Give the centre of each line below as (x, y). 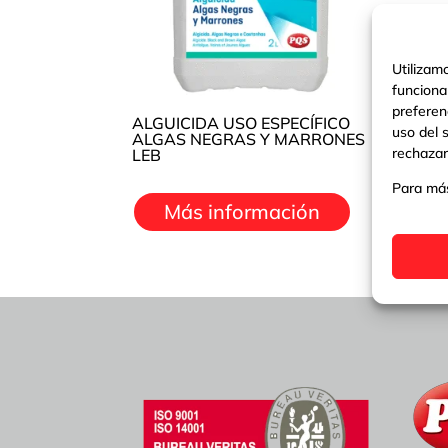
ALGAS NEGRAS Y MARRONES (248, 139)
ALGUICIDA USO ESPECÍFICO (241, 123)
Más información (242, 212)
